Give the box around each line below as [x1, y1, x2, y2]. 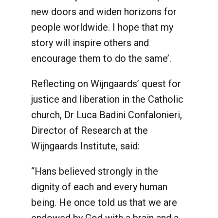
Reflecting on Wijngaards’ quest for [31, 78, 181, 90]
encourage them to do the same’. [31, 53, 171, 64]
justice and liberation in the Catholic [31, 93, 183, 105]
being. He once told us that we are [31, 197, 177, 208]
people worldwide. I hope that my [31, 21, 173, 33]
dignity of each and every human [31, 181, 167, 193]
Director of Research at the [31, 125, 148, 136]
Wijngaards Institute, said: [31, 140, 140, 152]
